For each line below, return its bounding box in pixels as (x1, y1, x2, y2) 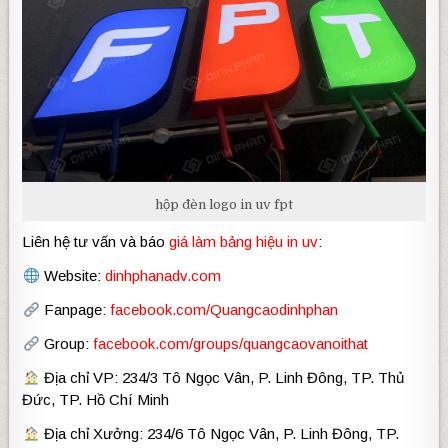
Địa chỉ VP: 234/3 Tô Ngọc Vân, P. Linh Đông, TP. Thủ (39, 369, 404, 387)
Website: (39, 267, 105, 285)
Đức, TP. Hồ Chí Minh (22, 391, 170, 409)
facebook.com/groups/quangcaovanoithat (92, 335, 368, 353)
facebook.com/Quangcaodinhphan (109, 301, 338, 319)
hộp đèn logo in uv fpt (155, 197, 293, 213)
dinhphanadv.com (104, 267, 221, 285)
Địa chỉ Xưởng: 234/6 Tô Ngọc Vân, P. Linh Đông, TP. (39, 425, 399, 443)
